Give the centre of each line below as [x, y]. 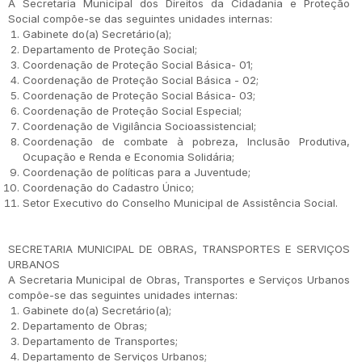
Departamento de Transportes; [100, 341]
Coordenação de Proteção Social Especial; [132, 111]
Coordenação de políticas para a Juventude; [137, 172]
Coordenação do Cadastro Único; [108, 187]
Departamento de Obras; [85, 326]
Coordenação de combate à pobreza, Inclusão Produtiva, [186, 141]
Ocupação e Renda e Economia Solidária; [128, 157]
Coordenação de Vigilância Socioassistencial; [139, 126]
